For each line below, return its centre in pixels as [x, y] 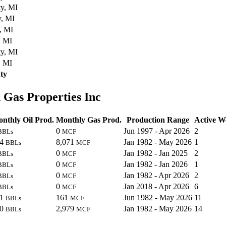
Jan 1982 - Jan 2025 [156, 153]
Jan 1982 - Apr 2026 [156, 175]
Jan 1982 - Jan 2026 [156, 164]
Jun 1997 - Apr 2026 [157, 131]
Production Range [158, 120]
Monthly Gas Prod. [89, 120]
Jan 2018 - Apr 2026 [156, 186]
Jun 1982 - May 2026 [158, 197]
